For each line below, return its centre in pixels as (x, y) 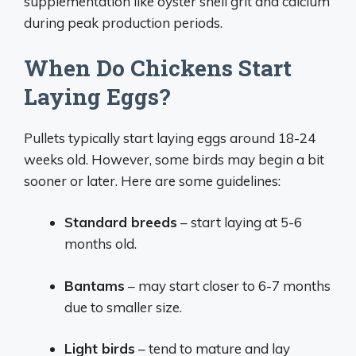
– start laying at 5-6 (240, 222)
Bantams (95, 285)
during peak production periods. (123, 23)
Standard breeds (121, 222)
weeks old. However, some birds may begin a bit (174, 159)
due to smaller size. (123, 307)
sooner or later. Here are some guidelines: (152, 180)
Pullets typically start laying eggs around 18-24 (170, 137)
